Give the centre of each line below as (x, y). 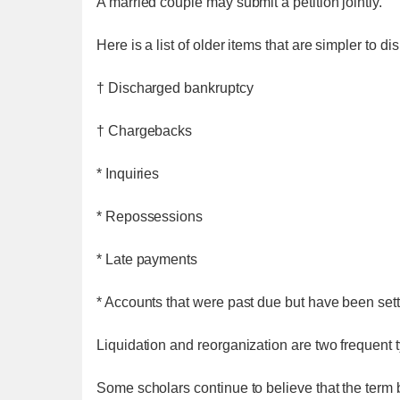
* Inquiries (128, 174)
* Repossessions (150, 217)
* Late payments (147, 259)
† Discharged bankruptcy (175, 88)
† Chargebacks (145, 131)
